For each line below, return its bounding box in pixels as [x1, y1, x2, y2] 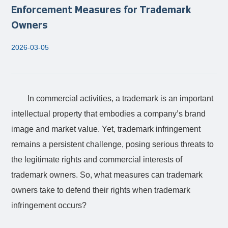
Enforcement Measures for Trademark [11, 3, 191, 16]
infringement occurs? [11, 201, 87, 210]
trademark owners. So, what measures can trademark [11, 170, 203, 179]
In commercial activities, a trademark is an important [27, 94, 214, 103]
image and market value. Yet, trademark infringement [11, 125, 201, 133]
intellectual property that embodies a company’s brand [11, 109, 206, 118]
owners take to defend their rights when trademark [11, 186, 191, 194]
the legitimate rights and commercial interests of [11, 155, 183, 164]
